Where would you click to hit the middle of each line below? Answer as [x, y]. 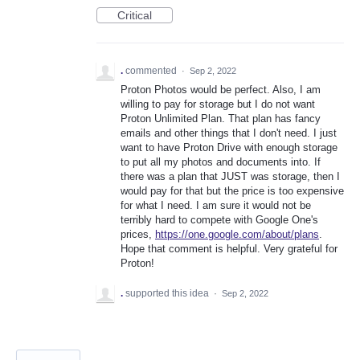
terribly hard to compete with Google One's [219, 220]
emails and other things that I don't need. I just [229, 133]
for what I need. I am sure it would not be [216, 206]
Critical [135, 16]
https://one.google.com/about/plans [237, 235]
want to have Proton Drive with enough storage [229, 148]
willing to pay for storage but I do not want [218, 104]
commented [152, 71]
